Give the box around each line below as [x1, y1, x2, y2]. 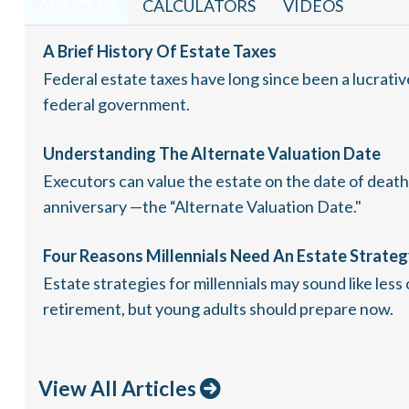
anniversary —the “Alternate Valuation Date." [42, 196, 362, 217]
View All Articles [37, 376, 200, 402]
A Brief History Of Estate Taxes [42, 41, 277, 62]
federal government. [42, 94, 190, 115]
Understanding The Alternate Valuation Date [42, 143, 381, 164]
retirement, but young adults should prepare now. [42, 299, 393, 320]
